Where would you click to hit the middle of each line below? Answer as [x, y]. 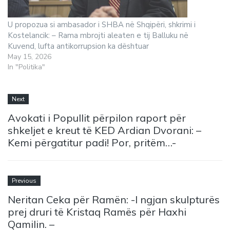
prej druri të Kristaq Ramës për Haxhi [97, 212]
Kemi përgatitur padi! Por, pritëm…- [92, 142]
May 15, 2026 [30, 56]
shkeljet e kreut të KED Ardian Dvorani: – [104, 130]
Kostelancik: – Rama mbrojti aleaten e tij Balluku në [98, 35]
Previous [24, 181]
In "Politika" [26, 67]
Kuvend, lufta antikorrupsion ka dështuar [78, 46]
